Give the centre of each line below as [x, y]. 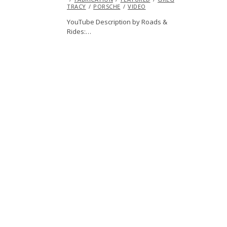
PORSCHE [107, 7]
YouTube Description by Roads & [117, 22]
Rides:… [79, 32]
